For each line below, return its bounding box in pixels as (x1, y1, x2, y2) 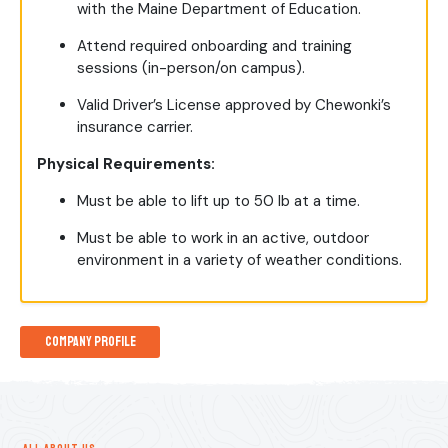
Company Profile (44, 333, 136, 351)
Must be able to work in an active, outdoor (77, 228, 369, 249)
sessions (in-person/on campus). (77, 58, 305, 79)
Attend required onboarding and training (77, 36, 352, 57)
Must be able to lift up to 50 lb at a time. (77, 191, 360, 212)
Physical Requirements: (37, 154, 215, 175)
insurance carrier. (77, 117, 193, 138)
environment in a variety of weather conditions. (77, 250, 402, 271)
